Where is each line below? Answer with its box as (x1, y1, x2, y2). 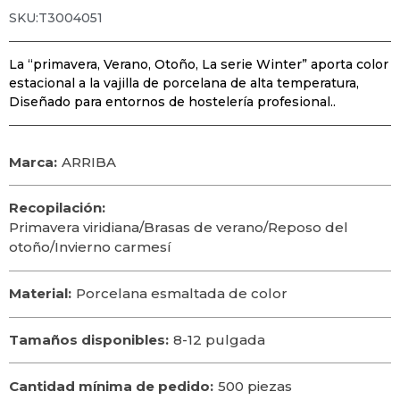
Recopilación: (9, 199, 105, 217)
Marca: (9, 153, 57, 171)
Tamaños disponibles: (9, 330, 169, 348)
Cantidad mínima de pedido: (9, 377, 213, 395)
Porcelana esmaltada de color (76, 285, 287, 303)
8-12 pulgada (173, 330, 265, 348)
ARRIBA (62, 153, 116, 171)
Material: (9, 285, 71, 303)
